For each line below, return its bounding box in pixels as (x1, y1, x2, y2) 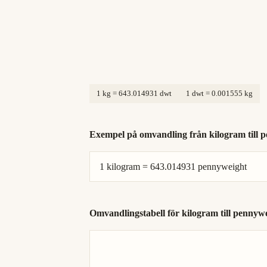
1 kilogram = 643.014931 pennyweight (100, 162, 247, 172)
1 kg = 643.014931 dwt (97, 89, 172, 98)
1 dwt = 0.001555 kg (186, 89, 253, 98)
